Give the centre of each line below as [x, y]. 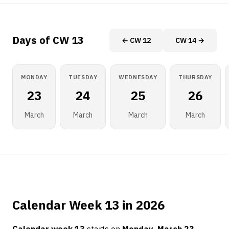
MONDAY [34, 77]
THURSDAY [195, 77]
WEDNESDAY [138, 77]
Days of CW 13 [48, 40]
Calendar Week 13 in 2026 [88, 205]
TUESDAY [83, 77]
